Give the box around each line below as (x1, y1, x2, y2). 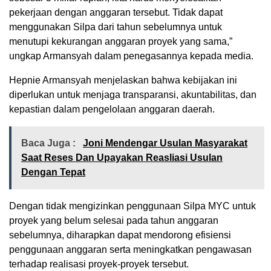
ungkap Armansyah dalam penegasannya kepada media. (9, 50, 253, 61)
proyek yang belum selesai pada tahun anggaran (9, 215, 218, 226)
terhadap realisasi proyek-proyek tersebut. (9, 258, 189, 269)
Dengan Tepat (21, 166, 85, 177)
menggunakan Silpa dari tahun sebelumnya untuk (9, 21, 222, 32)
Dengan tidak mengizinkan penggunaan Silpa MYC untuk (9, 200, 256, 211)
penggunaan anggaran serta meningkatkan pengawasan (9, 244, 252, 255)
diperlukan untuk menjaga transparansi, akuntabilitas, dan (9, 89, 256, 100)
